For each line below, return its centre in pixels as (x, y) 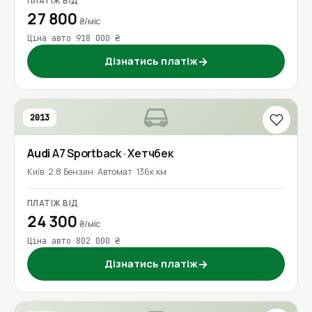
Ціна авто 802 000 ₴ (73, 241)
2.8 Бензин (71, 172)
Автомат (115, 172)
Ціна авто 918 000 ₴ (73, 39)
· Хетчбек (148, 154)
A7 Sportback (87, 154)
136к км (151, 172)
